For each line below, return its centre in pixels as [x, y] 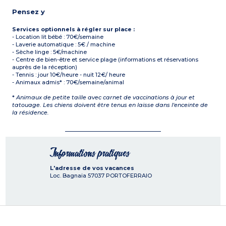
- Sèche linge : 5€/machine [50, 52]
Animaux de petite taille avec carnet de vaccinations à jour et [106, 98]
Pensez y [29, 12]
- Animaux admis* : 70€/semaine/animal [68, 82]
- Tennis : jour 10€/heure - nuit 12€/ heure [69, 75]
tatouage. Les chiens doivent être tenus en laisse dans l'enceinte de [110, 105]
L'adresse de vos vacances [92, 168]
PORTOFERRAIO [129, 176]
